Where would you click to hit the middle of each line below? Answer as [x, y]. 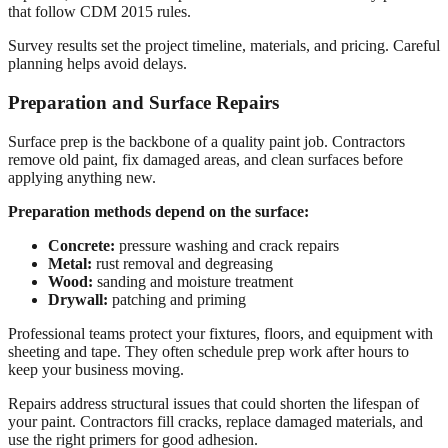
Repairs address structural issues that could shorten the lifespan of [213, 403]
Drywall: [78, 299]
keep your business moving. [96, 369]
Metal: [70, 263]
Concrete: [81, 245]
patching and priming [177, 299]
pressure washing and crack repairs [227, 245]
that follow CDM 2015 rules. [99, 12]
